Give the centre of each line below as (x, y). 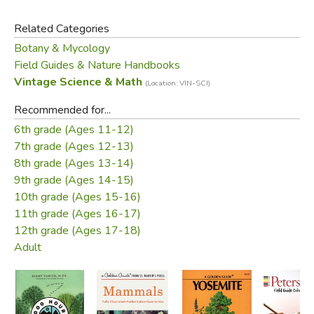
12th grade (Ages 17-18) (77, 230)
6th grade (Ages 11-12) (74, 129)
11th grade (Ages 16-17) (77, 213)
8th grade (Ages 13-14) (74, 163)
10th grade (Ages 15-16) (77, 197)
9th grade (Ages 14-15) (74, 180)
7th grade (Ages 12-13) (74, 146)
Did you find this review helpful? (173, 49)
